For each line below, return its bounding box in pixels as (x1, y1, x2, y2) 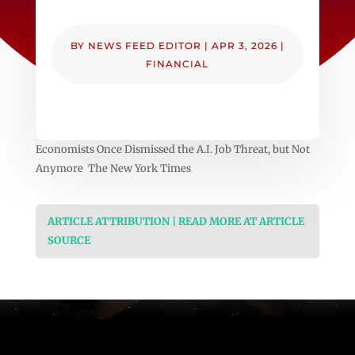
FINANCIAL (146, 57, 209, 70)
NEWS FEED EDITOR (87, 39, 201, 52)
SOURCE (47, 233, 90, 247)
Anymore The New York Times (35, 161, 191, 175)
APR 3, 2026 (211, 39, 277, 52)
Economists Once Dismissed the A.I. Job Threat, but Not (35, 142, 310, 156)
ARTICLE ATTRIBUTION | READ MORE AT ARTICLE (47, 214, 304, 228)
